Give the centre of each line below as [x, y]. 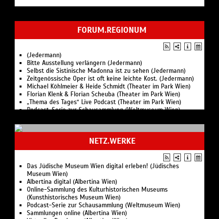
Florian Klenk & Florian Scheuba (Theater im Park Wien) [104, 94]
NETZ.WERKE [112, 141]
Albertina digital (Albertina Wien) [72, 182]
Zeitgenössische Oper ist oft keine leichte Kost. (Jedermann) [110, 78]
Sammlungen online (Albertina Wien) [77, 213]
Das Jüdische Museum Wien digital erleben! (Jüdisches [103, 166]
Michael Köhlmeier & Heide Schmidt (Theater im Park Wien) [109, 86]
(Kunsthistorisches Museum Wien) [74, 197]
